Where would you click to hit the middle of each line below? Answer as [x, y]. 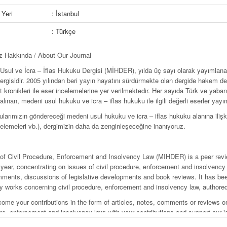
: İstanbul [65, 13]
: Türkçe [64, 31]
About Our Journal [65, 55]
